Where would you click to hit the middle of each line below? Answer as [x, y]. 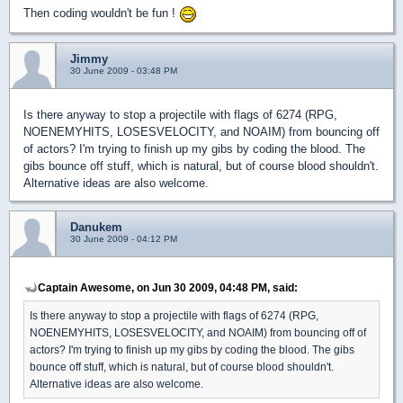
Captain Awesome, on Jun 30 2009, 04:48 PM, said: [168, 287]
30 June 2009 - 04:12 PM [124, 238]
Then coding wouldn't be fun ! [101, 13]
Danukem [96, 227]
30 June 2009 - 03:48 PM [124, 70]
